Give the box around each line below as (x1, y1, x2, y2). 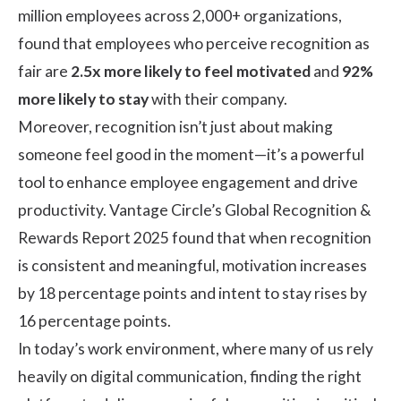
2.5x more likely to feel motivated (71, 62, 311, 81)
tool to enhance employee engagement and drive (18, 173, 358, 192)
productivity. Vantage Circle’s (18, 200, 225, 220)
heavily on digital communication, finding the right (18, 367, 362, 387)
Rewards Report (18, 228, 131, 248)
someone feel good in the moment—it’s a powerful (18, 145, 364, 165)
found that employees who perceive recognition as (18, 34, 370, 54)
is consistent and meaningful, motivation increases (18, 256, 367, 276)
